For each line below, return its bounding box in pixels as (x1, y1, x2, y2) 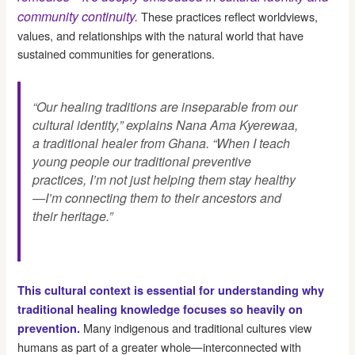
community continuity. (17, 6, 139, 25)
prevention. (17, 319, 81, 336)
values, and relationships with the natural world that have (17, 26, 304, 44)
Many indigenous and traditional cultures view (80, 319, 313, 336)
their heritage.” (32, 206, 113, 225)
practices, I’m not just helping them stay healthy (32, 170, 296, 189)
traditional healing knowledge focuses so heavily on (17, 300, 303, 317)
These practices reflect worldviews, (138, 7, 319, 25)
